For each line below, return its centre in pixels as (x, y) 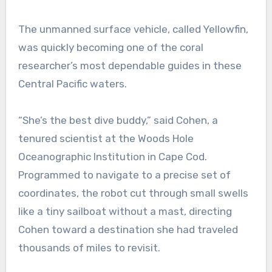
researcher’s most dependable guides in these (130, 66)
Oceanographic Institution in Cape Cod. (112, 157)
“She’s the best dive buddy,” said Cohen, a (118, 121)
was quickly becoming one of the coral (110, 48)
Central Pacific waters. (72, 84)
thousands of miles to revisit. (89, 248)
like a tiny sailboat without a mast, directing (125, 212)
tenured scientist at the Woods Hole (106, 139)
